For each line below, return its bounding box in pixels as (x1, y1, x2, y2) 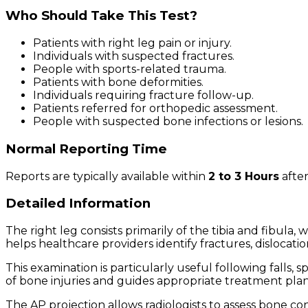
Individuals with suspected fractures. (33, 49, 234, 63)
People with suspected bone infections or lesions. (33, 115, 303, 129)
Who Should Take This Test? (5, 8, 197, 24)
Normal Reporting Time (5, 140, 167, 157)
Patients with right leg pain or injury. (33, 36, 232, 50)
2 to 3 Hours (208, 169, 279, 183)
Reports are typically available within (5, 169, 208, 183)
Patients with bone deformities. (33, 76, 203, 89)
